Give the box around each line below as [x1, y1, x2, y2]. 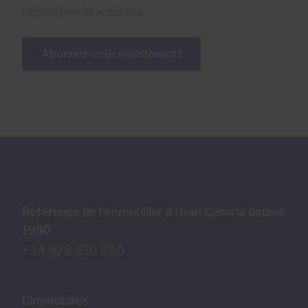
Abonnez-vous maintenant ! [41, 47, 181, 60]
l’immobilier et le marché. [22, 5, 147, 19]
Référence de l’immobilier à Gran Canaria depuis [22, 204, 285, 219]
